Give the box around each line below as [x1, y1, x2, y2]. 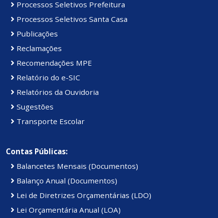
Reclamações [15, 43, 62, 54]
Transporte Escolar [15, 116, 85, 127]
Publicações [15, 29, 58, 39]
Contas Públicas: [6, 146, 68, 157]
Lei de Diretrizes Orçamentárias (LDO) [15, 190, 151, 200]
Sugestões [15, 102, 54, 112]
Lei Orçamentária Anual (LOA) [15, 205, 121, 215]
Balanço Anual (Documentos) [15, 176, 117, 186]
